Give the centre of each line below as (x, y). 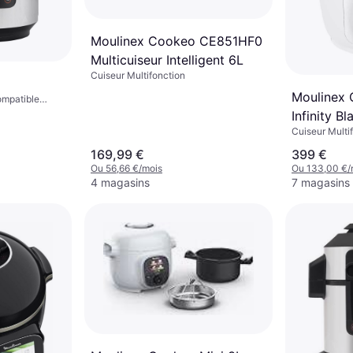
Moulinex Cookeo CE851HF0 (176, 41)
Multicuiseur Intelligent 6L (167, 59)
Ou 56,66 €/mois (126, 169)
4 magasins (120, 183)
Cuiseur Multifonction (138, 75)
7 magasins (321, 183)
